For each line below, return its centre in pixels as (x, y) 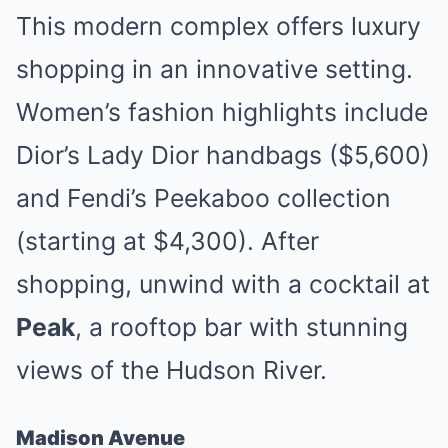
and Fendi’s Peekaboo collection (203, 198)
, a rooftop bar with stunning (241, 327)
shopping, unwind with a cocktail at (223, 284)
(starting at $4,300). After (167, 241)
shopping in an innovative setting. (214, 69)
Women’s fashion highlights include (222, 112)
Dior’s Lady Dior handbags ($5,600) (223, 155)
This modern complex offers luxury (218, 26)
